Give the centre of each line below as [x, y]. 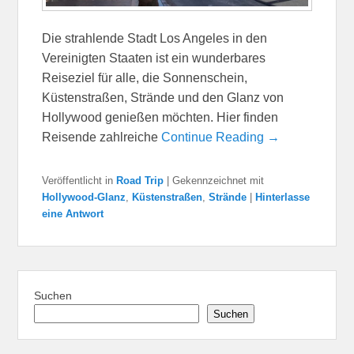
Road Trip [140, 181]
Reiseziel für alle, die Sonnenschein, [145, 78]
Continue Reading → [221, 137]
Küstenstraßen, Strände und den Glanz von [163, 98]
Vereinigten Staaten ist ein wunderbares [154, 58]
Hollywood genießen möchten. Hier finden [160, 118]
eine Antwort [73, 214]
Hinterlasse [283, 198]
